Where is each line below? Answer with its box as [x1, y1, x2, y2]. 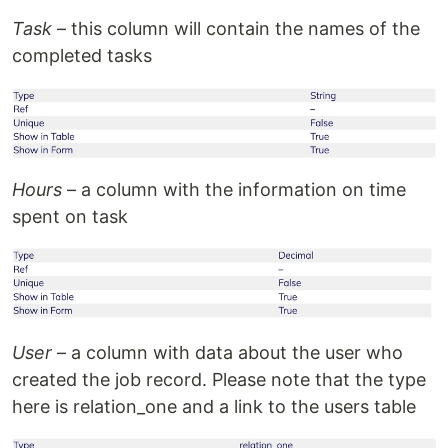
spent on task [12, 206, 128, 228]
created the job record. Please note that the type [12, 368, 426, 390]
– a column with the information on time [62, 179, 406, 201]
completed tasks [12, 45, 152, 67]
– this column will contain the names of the [52, 18, 420, 40]
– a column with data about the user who [52, 341, 403, 363]
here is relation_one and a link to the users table [12, 395, 416, 417]
